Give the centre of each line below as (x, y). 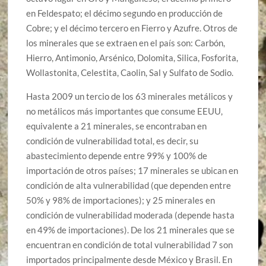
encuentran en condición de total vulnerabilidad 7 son (130, 244)
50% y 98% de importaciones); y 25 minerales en (121, 200)
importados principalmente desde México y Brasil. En (129, 259)
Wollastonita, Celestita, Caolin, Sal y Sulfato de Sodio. (130, 72)
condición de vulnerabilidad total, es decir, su (113, 140)
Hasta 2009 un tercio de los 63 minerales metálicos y (130, 96)
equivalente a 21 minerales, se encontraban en (117, 126)
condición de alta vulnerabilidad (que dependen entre (129, 185)
